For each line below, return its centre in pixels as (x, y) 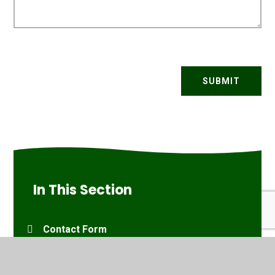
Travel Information (72, 260)
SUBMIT (221, 81)
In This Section (83, 190)
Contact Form (75, 229)
